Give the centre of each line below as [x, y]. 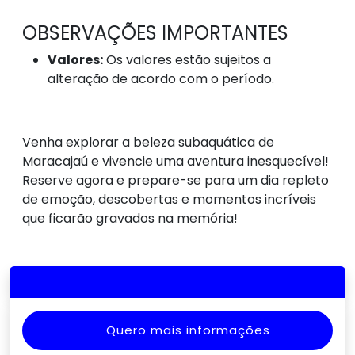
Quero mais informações [188, 330]
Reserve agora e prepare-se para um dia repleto [176, 181]
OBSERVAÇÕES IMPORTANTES [155, 33]
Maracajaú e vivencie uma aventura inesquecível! [176, 162]
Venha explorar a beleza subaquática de [148, 143]
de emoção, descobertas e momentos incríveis [169, 200]
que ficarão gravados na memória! [130, 219]
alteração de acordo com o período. [161, 79]
